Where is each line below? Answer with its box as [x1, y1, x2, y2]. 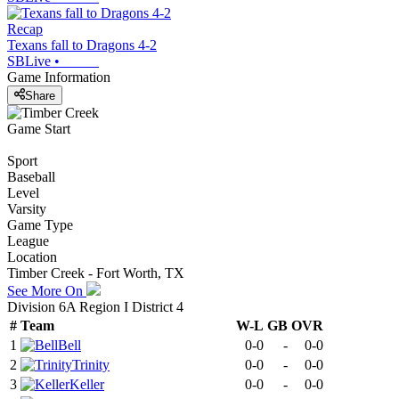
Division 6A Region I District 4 [7, 298, 183, 314]
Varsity [7, 200, 46, 216]
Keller [69, 376, 104, 392]
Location [7, 248, 57, 265]
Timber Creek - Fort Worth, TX [7, 265, 184, 281]
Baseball [7, 168, 55, 184]
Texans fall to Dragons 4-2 [7, 37, 157, 53]
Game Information [7, 69, 110, 85]
